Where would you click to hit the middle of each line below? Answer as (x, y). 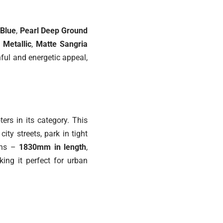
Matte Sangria (62, 44)
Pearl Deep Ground (54, 31)
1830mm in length (53, 147)
